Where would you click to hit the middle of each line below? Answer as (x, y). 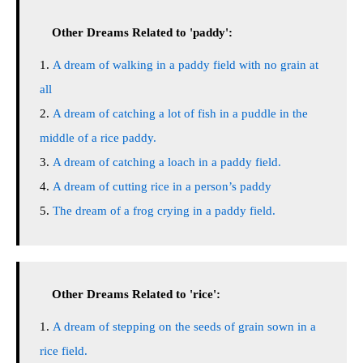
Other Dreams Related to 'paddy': (142, 32)
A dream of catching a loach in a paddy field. (167, 162)
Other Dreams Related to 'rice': (136, 294)
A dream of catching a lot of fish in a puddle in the (180, 113)
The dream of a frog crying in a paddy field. (164, 211)
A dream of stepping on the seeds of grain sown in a (184, 327)
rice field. (64, 351)
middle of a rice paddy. (98, 138)
